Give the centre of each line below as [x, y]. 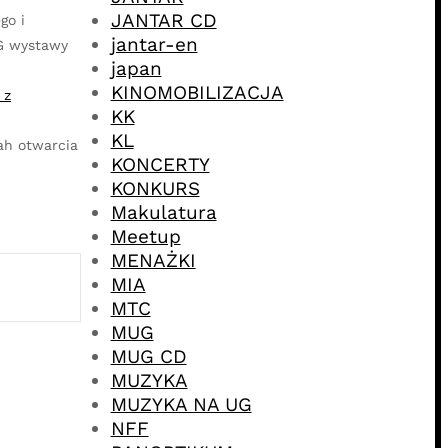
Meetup [145, 237]
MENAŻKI [153, 261]
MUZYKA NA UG [181, 405]
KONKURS [155, 189]
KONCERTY [160, 165]
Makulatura [163, 213]
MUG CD [148, 357]
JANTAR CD [163, 21]
